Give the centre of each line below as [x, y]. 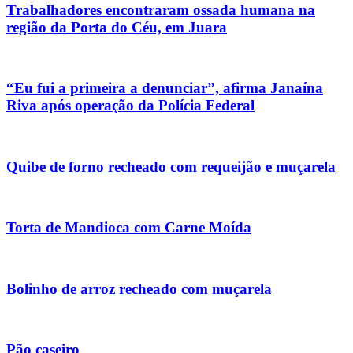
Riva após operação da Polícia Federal [130, 106]
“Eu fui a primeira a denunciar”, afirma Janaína [165, 88]
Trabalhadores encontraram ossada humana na [161, 10]
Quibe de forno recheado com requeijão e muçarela [171, 166]
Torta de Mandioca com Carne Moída [129, 228]
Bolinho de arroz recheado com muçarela [139, 288]
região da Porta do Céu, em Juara [117, 28]
